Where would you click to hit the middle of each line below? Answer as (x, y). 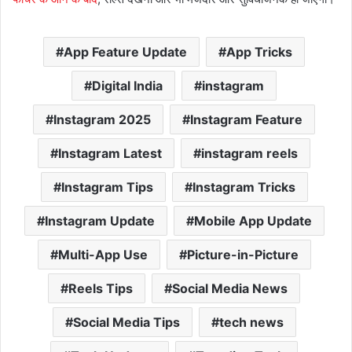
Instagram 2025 (102, 119)
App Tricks (259, 51)
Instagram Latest (110, 153)
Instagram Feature (246, 119)
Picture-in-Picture (242, 254)
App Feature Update (125, 51)
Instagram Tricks (244, 187)
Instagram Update (99, 220)
